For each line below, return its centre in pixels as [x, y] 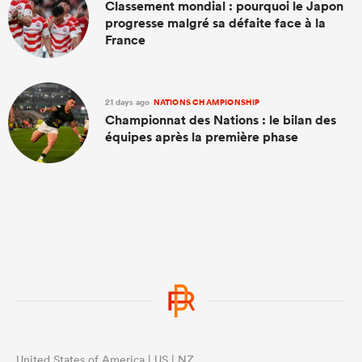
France [125, 40]
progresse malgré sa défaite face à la [215, 23]
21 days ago [128, 102]
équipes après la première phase [202, 137]
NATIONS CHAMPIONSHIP [206, 102]
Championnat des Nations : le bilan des [221, 120]
